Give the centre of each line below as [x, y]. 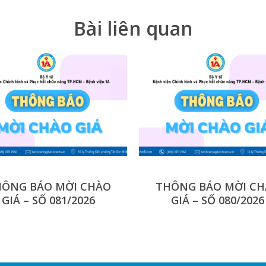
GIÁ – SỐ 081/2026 [48, 200]
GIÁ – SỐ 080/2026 [218, 200]
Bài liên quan [133, 28]
